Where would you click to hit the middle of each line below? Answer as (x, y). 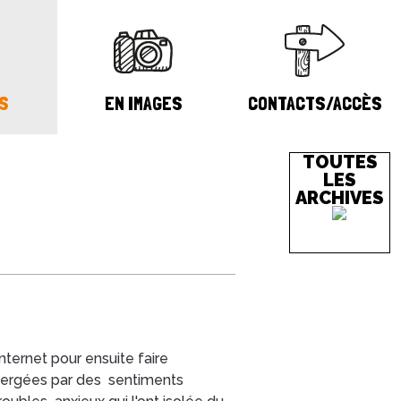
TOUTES (339, 162)
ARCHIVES (340, 198)
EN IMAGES (143, 103)
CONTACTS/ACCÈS (315, 103)
